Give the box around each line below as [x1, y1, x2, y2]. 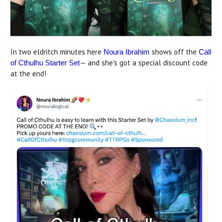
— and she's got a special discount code [80, 58, 208, 68]
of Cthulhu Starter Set [10, 58, 80, 67]
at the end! [10, 69, 46, 79]
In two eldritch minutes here [10, 47, 104, 57]
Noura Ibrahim [104, 48, 150, 56]
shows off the [150, 47, 199, 57]
